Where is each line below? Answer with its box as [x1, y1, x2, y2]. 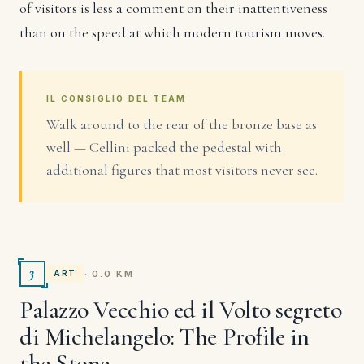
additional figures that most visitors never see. [46, 160, 318, 179]
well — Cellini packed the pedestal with [46, 137, 282, 156]
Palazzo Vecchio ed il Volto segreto [19, 294, 342, 325]
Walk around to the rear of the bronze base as [46, 115, 317, 133]
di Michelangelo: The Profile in [19, 321, 310, 352]
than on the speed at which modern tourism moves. [19, 23, 325, 41]
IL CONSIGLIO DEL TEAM [46, 93, 187, 103]
